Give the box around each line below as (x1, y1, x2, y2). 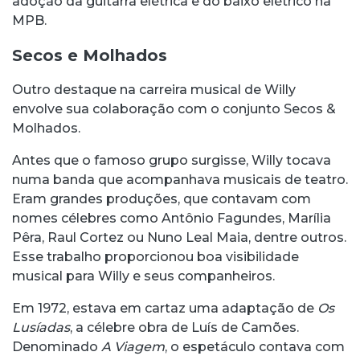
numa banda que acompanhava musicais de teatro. (12, 172, 348, 188)
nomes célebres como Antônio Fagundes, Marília (12, 211, 331, 227)
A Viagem (101, 339, 165, 355)
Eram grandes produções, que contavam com (12, 191, 311, 207)
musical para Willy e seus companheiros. (12, 268, 275, 284)
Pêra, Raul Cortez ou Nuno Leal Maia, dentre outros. (12, 230, 346, 246)
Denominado (12, 339, 101, 355)
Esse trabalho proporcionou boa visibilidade (12, 249, 299, 265)
